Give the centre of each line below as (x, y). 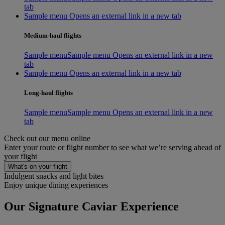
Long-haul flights (48, 93)
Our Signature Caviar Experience (91, 207)
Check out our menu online (47, 139)
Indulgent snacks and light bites (54, 176)
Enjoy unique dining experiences (56, 185)
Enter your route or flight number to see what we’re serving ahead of (113, 148)
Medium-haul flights (53, 35)
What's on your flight (38, 167)
